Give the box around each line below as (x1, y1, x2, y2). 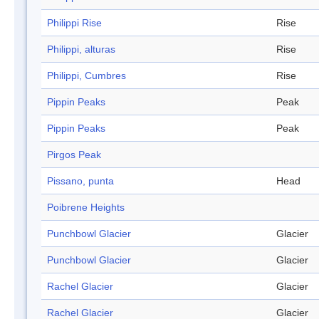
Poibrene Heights (47, 202, 125, 214)
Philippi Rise (47, 17, 102, 29)
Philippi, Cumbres (47, 70, 126, 82)
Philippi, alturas (47, 43, 115, 56)
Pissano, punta (47, 175, 114, 187)
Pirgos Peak (47, 149, 101, 161)
